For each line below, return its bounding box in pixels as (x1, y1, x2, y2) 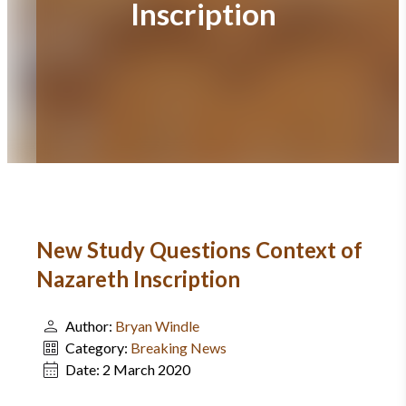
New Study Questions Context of (36, 237, 362, 263)
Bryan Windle (115, 317, 199, 334)
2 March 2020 (102, 361, 190, 378)
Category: (65, 339, 130, 356)
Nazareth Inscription (36, 266, 240, 292)
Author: (65, 317, 115, 334)
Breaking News (130, 339, 227, 356)
